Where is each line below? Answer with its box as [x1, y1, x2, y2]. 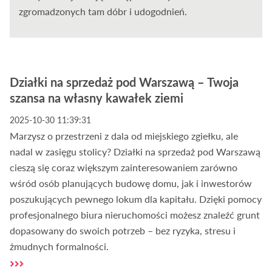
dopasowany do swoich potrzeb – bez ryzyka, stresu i [10, 225, 236, 237]
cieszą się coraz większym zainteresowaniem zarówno [10, 161, 238, 174]
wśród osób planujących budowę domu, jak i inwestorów [10, 177, 253, 189]
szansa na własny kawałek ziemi [10, 90, 184, 106]
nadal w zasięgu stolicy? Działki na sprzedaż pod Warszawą [10, 146, 261, 158]
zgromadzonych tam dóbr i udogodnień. [19, 5, 188, 18]
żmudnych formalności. [10, 240, 109, 253]
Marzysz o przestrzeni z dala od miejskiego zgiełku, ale [10, 130, 239, 142]
